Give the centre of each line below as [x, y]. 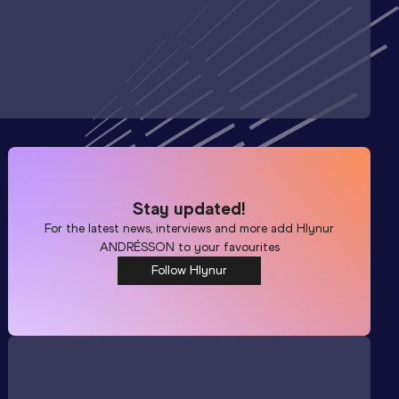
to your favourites [227, 247]
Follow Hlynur [190, 270]
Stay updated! [190, 208]
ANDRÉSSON [137, 247]
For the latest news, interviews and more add [171, 228]
